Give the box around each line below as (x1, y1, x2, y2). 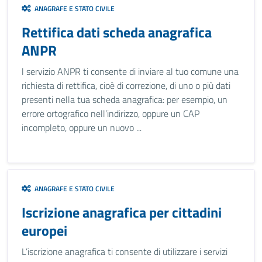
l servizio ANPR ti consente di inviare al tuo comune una (22, 64, 239, 78)
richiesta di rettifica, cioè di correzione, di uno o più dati (22, 78, 230, 92)
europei (22, 220, 67, 241)
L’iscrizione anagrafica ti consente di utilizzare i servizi (22, 244, 227, 258)
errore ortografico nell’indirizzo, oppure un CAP (22, 106, 199, 120)
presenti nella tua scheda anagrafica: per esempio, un (22, 92, 227, 106)
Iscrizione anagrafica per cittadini (22, 202, 222, 223)
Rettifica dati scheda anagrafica (22, 22, 212, 43)
